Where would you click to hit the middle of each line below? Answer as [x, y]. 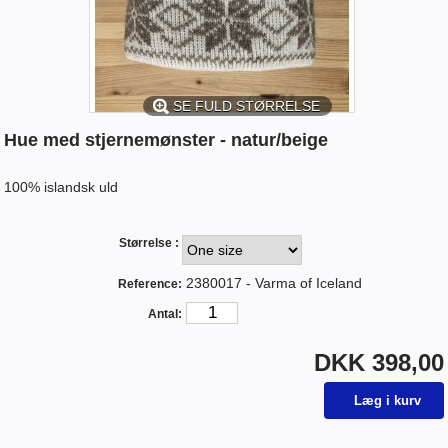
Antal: [165, 313]
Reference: [150, 283]
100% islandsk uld [61, 186]
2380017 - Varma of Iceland [274, 282]
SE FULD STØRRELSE [246, 105]
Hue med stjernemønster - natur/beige [166, 139]
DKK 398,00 [378, 362]
